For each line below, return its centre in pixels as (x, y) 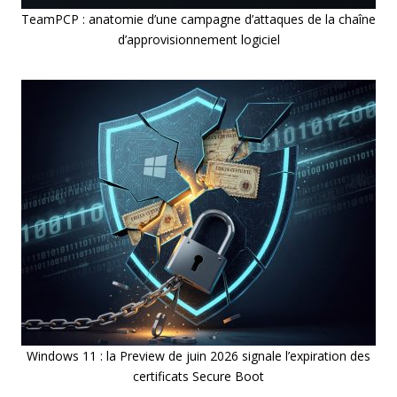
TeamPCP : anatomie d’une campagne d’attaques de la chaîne (198, 19)
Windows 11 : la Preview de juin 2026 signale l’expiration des (198, 356)
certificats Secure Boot (198, 377)
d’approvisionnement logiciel (198, 40)
